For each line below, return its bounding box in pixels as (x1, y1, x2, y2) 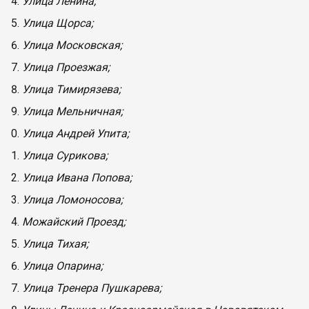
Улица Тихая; (22, 237, 88, 250)
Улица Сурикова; (22, 149, 108, 162)
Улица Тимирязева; (22, 83, 121, 96)
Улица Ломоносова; (22, 193, 123, 206)
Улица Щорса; (22, 17, 93, 30)
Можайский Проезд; (22, 215, 126, 228)
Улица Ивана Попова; (22, 171, 132, 184)
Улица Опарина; (22, 259, 103, 272)
